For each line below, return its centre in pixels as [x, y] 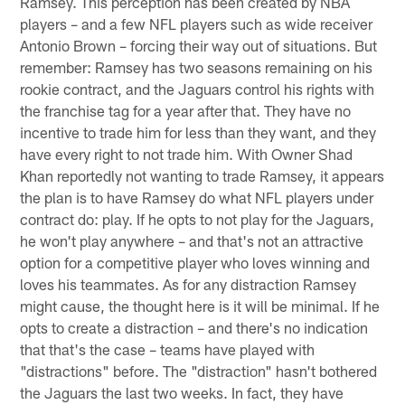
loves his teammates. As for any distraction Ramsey [188, 283]
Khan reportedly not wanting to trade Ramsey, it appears [202, 175]
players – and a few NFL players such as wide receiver [197, 23]
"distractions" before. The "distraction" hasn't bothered [199, 370]
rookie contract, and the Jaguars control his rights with [198, 88]
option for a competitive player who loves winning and [195, 262]
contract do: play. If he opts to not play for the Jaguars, [198, 218]
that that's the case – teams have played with [168, 348]
